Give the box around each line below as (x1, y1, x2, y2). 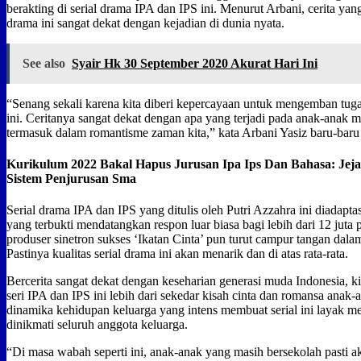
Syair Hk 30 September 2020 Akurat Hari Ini (72, 56, 317, 70)
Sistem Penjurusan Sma (6, 172, 136, 186)
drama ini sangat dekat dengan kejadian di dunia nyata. (6, 15, 284, 30)
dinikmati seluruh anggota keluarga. (6, 317, 188, 332)
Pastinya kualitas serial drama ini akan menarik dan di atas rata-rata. (6, 247, 348, 261)
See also (23, 56, 65, 70)
